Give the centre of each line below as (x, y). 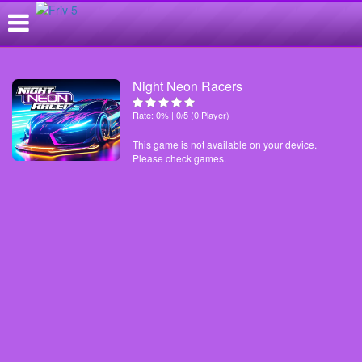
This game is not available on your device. (225, 144)
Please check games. (180, 158)
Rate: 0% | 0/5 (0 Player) (181, 115)
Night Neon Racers (188, 86)
